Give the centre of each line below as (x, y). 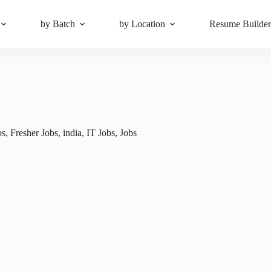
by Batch (58, 24)
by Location (142, 24)
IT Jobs (101, 133)
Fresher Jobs (34, 133)
